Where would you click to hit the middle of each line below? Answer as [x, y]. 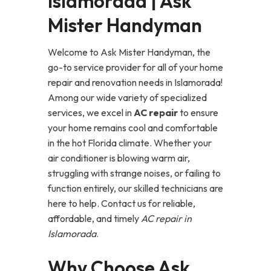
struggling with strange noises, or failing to [134, 173]
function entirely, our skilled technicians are [135, 188]
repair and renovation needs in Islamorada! [135, 82]
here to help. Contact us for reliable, [122, 203]
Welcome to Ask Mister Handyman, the [129, 52]
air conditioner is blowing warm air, [119, 158]
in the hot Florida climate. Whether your [130, 143]
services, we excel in [91, 113]
